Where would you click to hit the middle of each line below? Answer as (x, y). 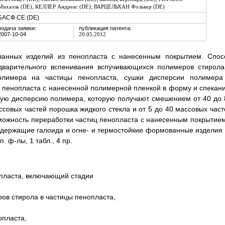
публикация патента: (105, 28)
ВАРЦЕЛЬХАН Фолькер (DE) (129, 7)
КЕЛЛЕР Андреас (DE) (63, 7)
